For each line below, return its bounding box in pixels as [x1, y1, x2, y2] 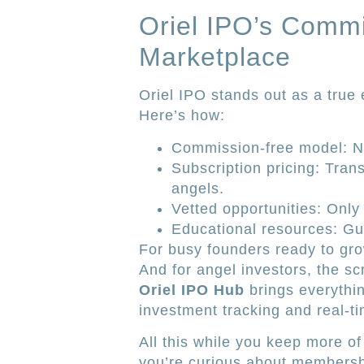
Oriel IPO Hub [138, 281, 245, 298]
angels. [171, 180, 224, 197]
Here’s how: [138, 107, 225, 124]
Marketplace [138, 42, 291, 72]
